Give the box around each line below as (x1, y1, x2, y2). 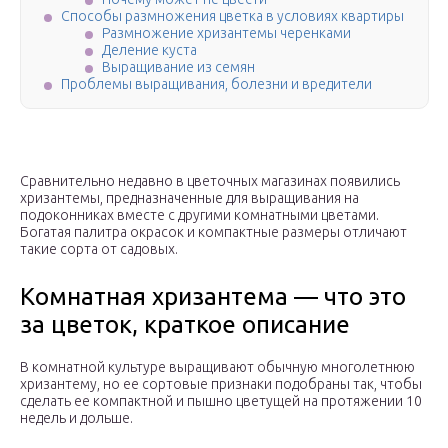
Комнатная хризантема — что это (20, 283, 406, 311)
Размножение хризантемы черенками (102, 25, 351, 42)
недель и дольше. (20, 410, 133, 427)
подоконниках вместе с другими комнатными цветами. (20, 207, 379, 224)
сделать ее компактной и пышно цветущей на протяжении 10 (20, 393, 422, 410)
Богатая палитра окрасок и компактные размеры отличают (20, 224, 407, 241)
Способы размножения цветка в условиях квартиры (61, 8, 404, 25)
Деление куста (102, 42, 197, 59)
